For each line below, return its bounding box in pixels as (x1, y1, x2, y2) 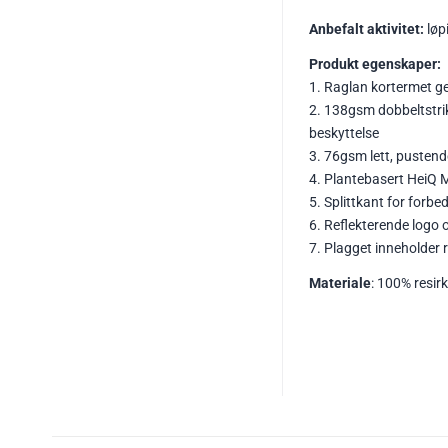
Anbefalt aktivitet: (309, 21, 424, 39)
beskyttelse (309, 125, 379, 143)
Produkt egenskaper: (309, 56, 441, 74)
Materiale (309, 275, 371, 293)
